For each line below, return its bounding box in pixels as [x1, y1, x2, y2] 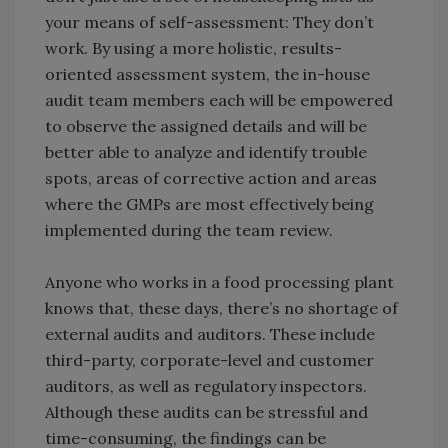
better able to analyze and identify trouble [45, 142, 367, 163]
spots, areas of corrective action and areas [45, 168, 377, 189]
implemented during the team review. [45, 220, 333, 241]
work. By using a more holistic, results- [45, 38, 342, 59]
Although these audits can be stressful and [45, 402, 368, 423]
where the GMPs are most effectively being [45, 194, 374, 215]
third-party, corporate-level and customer [45, 350, 374, 371]
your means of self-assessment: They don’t [45, 12, 374, 33]
